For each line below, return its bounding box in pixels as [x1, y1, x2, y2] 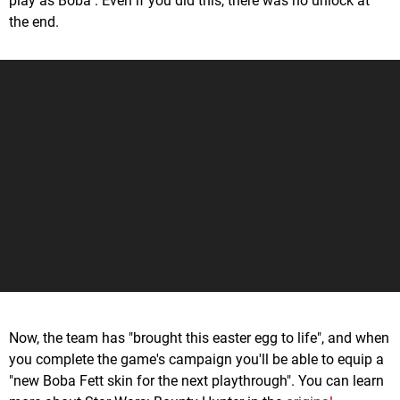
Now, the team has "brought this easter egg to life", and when [9, 329, 389, 347]
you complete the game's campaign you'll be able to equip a [9, 351, 384, 369]
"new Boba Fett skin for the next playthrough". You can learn [9, 372, 384, 390]
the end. [9, 13, 59, 31]
